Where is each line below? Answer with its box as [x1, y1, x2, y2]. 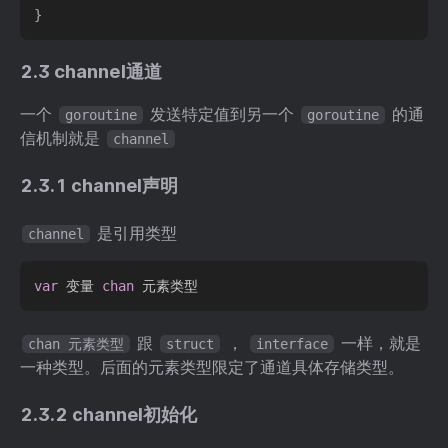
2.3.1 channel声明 [20, 174, 178, 196]
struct [166, 336, 214, 353]
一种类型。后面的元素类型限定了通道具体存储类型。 [20, 357, 404, 378]
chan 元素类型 [28, 336, 124, 353]
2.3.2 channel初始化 [20, 404, 197, 426]
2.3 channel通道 [20, 60, 162, 83]
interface [256, 336, 328, 353]
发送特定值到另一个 [145, 103, 299, 124]
